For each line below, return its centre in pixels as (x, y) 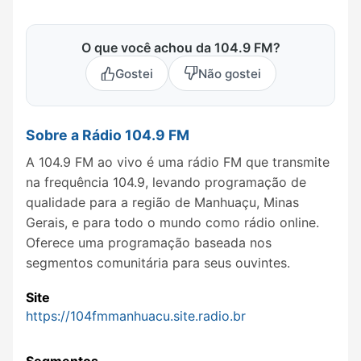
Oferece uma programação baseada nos (149, 242)
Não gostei (229, 73)
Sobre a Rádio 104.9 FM (108, 135)
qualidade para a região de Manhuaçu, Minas (162, 202)
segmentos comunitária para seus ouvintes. (158, 262)
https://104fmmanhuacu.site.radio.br (136, 316)
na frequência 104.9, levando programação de (166, 182)
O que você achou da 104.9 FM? (180, 48)
